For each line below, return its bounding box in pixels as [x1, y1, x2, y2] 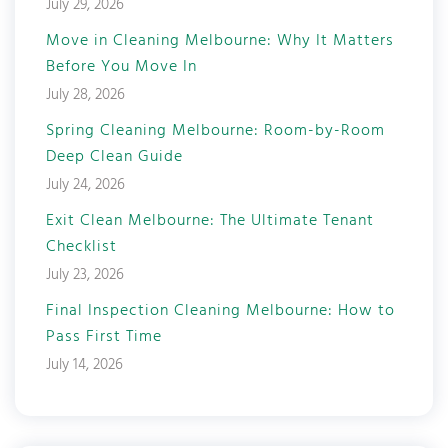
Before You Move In [46, 53, 197, 80]
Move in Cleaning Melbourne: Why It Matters [46, 27, 394, 54]
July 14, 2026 [46, 352, 123, 377]
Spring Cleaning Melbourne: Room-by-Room [46, 117, 385, 144]
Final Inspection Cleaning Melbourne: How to [46, 297, 395, 324]
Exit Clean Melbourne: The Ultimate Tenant [46, 207, 374, 234]
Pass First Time [46, 323, 162, 350]
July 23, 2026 [46, 262, 124, 287]
